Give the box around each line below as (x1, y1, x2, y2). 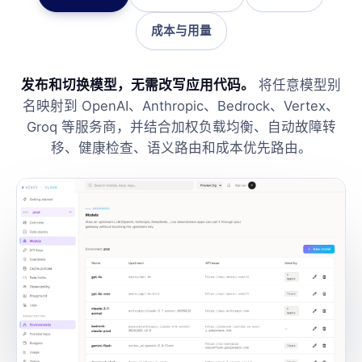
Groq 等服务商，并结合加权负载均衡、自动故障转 (26, 118, 336, 135)
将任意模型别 (255, 76, 341, 93)
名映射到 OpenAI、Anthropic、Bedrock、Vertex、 (23, 97, 339, 114)
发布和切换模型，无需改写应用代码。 (21, 76, 255, 93)
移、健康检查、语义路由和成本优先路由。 (50, 139, 312, 156)
